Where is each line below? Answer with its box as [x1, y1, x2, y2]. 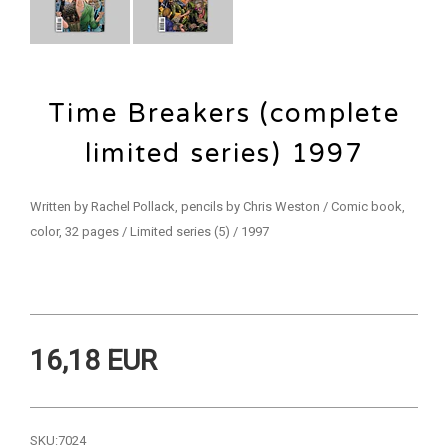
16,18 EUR [30, 343, 157, 377]
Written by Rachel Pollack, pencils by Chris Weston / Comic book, [30, 198, 405, 214]
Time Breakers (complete [48, 97, 400, 129]
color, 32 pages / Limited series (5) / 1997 [30, 223, 269, 239]
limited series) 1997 [84, 137, 364, 169]
